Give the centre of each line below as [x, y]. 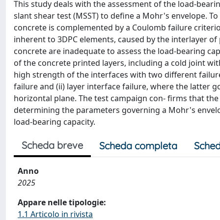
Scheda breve [52, 145]
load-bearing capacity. [55, 122]
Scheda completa [138, 146]
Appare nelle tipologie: [62, 202]
